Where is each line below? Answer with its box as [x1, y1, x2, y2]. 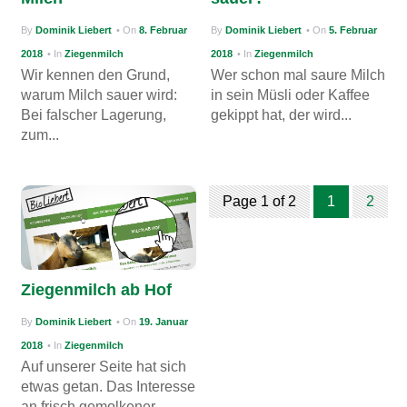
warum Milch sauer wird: [21, 86, 178, 103]
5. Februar [329, 24, 378, 35]
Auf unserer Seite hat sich [21, 358, 187, 374]
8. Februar [139, 24, 188, 35]
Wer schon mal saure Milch [211, 66, 386, 83]
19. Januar [139, 315, 189, 327]
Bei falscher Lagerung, [21, 106, 167, 123]
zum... [21, 126, 60, 143]
